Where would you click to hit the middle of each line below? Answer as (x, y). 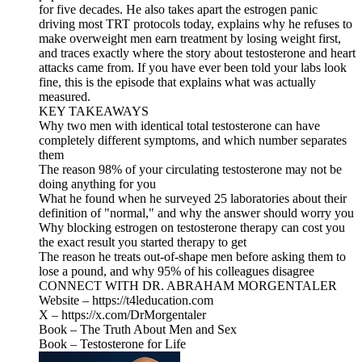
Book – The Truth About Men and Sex (138, 329)
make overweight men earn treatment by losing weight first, (190, 38)
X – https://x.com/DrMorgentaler (122, 314)
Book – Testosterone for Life (112, 343)
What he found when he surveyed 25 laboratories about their (193, 198)
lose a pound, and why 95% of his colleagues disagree (177, 271)
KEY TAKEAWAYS (94, 111)
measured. (65, 96)
